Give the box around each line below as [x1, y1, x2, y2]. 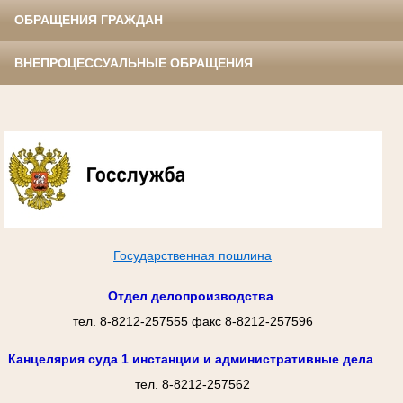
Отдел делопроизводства [108, 289, 273, 304]
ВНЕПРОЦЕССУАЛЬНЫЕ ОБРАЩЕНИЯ [14, 56, 253, 71]
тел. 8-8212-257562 [135, 377, 250, 392]
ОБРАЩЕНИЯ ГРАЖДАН [14, 13, 163, 28]
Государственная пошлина [113, 247, 272, 263]
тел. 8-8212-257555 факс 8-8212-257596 [72, 314, 313, 329]
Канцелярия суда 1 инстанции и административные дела [8, 352, 373, 367]
